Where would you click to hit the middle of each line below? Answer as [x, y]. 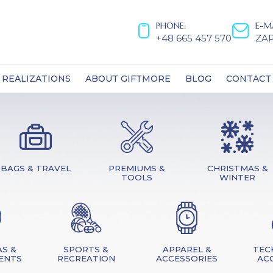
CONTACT [249, 79]
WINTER [238, 177]
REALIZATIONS [36, 79]
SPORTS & [86, 249]
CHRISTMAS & [237, 168]
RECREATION [86, 258]
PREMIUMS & [136, 168]
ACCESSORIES [187, 258]
